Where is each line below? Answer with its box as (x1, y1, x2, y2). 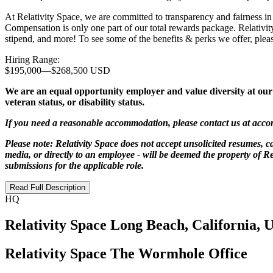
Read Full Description (10, 183, 85, 193)
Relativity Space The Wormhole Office (5, 245, 247, 261)
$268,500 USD (51, 65, 110, 76)
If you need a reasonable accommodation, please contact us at (5, 118, 252, 129)
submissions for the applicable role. (5, 160, 144, 171)
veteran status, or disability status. (5, 97, 144, 108)
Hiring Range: (5, 54, 60, 65)
